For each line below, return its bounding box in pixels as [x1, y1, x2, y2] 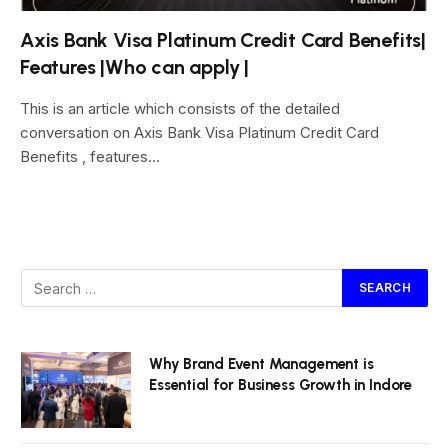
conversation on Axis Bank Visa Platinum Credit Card [20, 123, 379, 142]
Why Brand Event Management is [149, 355, 374, 373]
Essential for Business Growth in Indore [149, 376, 413, 394]
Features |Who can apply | [20, 55, 250, 79]
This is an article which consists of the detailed [20, 99, 340, 118]
